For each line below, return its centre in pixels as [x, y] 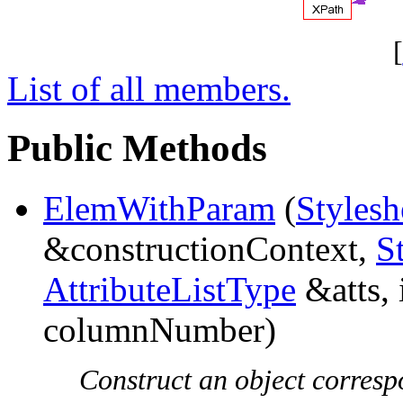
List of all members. [149, 88]
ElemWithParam [159, 209]
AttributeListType [170, 290]
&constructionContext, [210, 249]
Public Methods [137, 148]
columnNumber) [160, 330]
